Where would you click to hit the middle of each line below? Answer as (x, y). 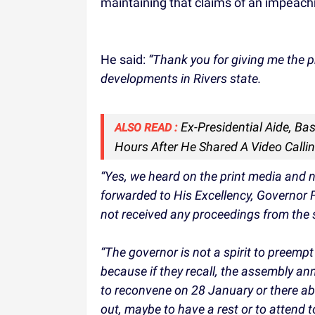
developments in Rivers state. (181, 78)
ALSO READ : (146, 127)
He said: (124, 59)
